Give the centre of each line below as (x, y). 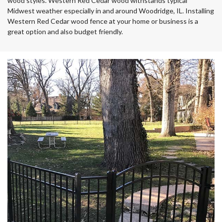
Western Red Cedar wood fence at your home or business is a (103, 21)
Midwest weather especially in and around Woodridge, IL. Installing (111, 11)
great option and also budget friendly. (65, 31)
